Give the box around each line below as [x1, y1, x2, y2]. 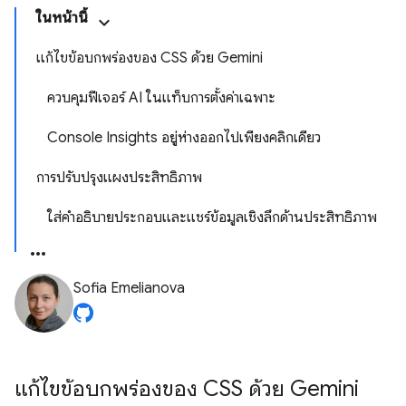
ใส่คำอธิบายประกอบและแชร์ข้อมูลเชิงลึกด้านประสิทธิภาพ [47, 208, 377, 227]
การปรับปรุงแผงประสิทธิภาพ [36, 169, 202, 187]
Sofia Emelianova [73, 279, 185, 297]
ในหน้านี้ [36, 9, 88, 27]
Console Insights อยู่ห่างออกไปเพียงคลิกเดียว [47, 129, 321, 147]
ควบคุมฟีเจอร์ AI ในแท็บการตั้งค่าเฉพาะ [47, 89, 275, 107]
